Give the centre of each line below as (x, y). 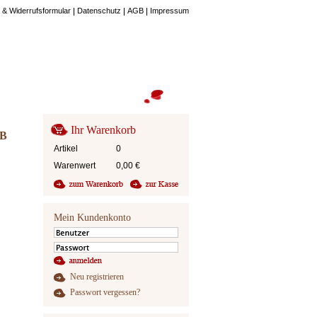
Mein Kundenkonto (92, 218)
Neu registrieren (97, 276)
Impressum (169, 11)
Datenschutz (99, 11)
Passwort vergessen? (105, 292)
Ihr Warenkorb (103, 130)
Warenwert (74, 166)
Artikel (65, 149)
